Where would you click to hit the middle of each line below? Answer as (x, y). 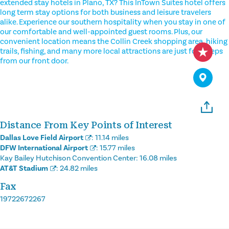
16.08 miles (158, 158)
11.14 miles (112, 138)
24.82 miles (79, 168)
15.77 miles (117, 148)
